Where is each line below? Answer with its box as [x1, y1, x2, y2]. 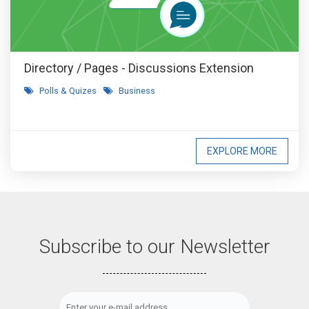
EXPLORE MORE [207, 146, 277, 157]
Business [119, 86, 155, 96]
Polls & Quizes [39, 86, 97, 96]
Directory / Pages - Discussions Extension [24, 61, 254, 75]
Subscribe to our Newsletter [39, 235, 270, 258]
